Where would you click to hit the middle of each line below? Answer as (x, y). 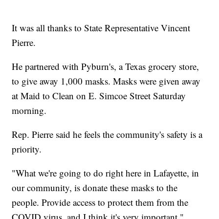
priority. (27, 149)
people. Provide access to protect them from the (100, 202)
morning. (29, 110)
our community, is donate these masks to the (95, 188)
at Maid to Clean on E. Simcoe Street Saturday (99, 96)
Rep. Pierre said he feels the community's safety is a (107, 134)
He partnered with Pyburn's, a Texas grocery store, (106, 66)
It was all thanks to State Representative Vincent (101, 28)
